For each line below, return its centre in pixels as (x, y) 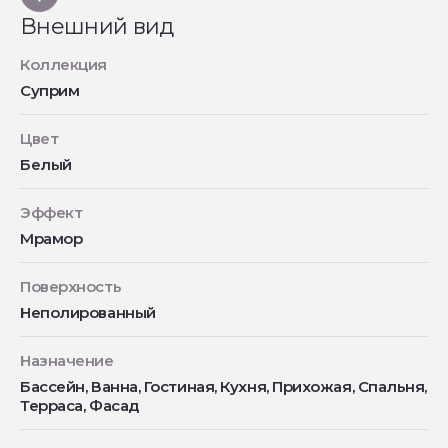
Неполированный (88, 313)
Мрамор (51, 239)
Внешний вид (97, 27)
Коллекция (63, 65)
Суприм (50, 91)
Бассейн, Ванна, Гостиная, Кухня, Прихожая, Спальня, (224, 387)
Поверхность (71, 287)
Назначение (67, 361)
